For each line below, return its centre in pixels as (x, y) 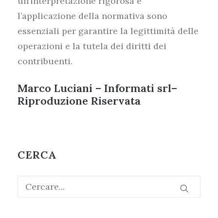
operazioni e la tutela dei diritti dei (92, 46)
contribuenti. (45, 61)
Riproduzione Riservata (79, 101)
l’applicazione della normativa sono (92, 16)
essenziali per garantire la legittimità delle (108, 31)
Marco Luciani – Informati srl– (97, 88)
